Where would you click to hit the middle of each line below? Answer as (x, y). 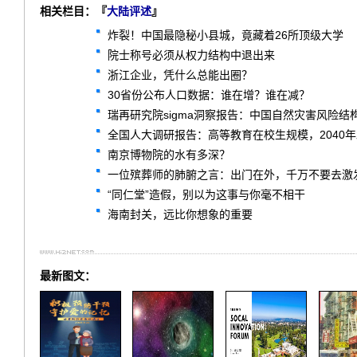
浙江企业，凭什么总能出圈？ (180, 75)
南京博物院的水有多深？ (169, 155)
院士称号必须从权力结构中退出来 (191, 55)
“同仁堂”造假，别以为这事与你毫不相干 (206, 194)
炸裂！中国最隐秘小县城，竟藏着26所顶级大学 (226, 35)
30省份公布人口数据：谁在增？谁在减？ (209, 95)
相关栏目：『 (73, 11)
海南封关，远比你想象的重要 (180, 214)
